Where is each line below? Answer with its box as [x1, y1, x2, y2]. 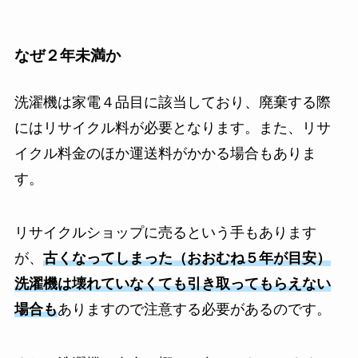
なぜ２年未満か [14, 47, 121, 65]
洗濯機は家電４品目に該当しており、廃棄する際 [14, 93, 331, 110]
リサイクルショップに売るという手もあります [14, 225, 316, 241]
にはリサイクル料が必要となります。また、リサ [14, 119, 331, 136]
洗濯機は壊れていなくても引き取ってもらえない [14, 276, 331, 292]
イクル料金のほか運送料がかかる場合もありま [14, 145, 316, 161]
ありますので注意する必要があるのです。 [57, 301, 331, 318]
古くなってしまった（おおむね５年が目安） [42, 250, 331, 267]
